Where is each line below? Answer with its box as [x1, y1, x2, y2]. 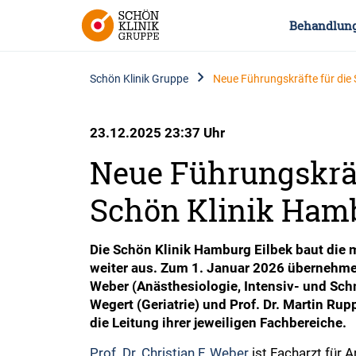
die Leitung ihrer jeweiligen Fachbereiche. [90, 314, 347, 331]
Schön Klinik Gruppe [90, 72, 189, 85]
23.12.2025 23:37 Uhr [90, 124, 226, 141]
